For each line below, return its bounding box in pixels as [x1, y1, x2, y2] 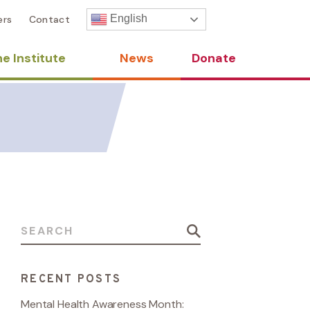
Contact [28, 13, 70, 26]
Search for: [20, 219, 75, 233]
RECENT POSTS [21, 273, 121, 286]
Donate [191, 50, 236, 66]
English [107, 12, 147, 25]
